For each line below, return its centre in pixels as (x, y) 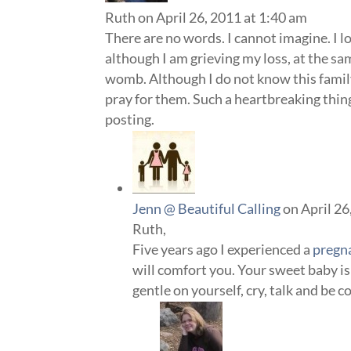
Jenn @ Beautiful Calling (207, 208)
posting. (130, 119)
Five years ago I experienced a (223, 249)
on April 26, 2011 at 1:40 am (223, 17)
